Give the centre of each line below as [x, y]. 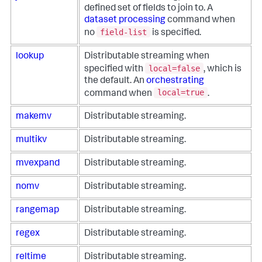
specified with [115, 69]
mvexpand [38, 164]
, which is [223, 69]
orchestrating [175, 81]
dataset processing [125, 21]
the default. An [115, 81]
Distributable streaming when [147, 57]
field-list [123, 32]
